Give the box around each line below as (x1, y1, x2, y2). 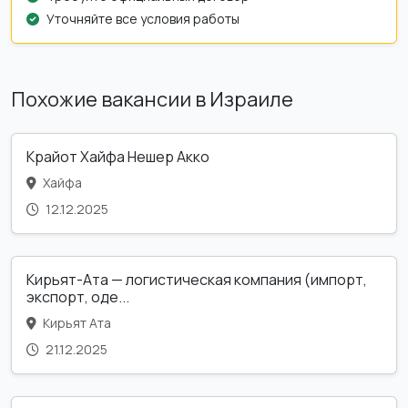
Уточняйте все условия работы (46, 9, 240, 27)
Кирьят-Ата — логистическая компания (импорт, (26, 269, 367, 290)
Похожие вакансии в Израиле (11, 85, 293, 113)
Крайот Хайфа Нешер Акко (26, 146, 209, 167)
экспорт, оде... (26, 286, 129, 307)
